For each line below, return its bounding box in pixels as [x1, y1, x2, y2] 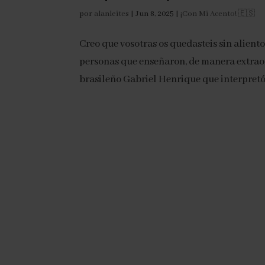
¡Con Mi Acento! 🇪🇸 [180, 8, 256, 19]
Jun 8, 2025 [135, 8, 174, 19]
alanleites [94, 8, 130, 19]
